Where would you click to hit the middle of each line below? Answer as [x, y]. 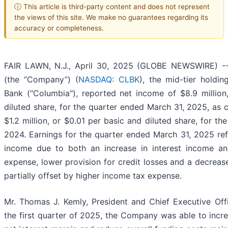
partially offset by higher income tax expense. [93, 176]
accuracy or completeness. [59, 28]
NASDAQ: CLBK [109, 80]
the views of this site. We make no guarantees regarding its [111, 17]
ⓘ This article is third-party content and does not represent [112, 6]
